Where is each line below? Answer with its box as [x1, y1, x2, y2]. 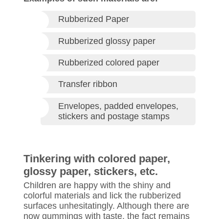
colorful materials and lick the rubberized [23, 190, 181, 200]
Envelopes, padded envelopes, [58, 101, 178, 111]
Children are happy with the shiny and [23, 180, 171, 190]
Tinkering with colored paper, [23, 152, 170, 165]
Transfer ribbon [58, 79, 117, 89]
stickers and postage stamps [58, 111, 170, 121]
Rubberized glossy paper [58, 36, 155, 46]
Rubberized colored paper [58, 57, 159, 67]
